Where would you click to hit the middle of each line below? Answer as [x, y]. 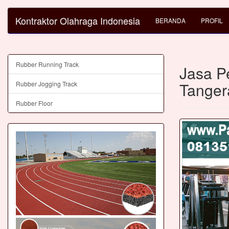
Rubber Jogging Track [47, 84]
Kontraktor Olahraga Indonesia [78, 20]
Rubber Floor [34, 103]
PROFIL [212, 20]
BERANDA [170, 20]
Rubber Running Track [47, 64]
